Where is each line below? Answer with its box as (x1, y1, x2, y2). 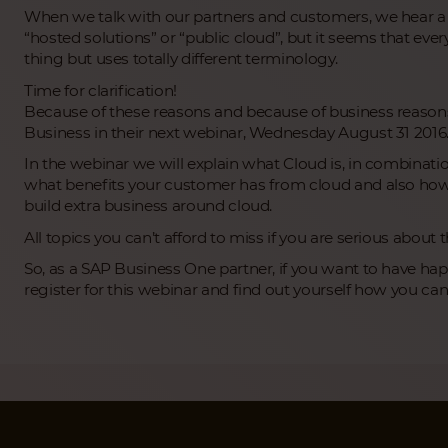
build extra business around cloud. (24, 196, 273, 216)
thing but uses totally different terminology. (24, 49, 338, 69)
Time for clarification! (24, 80, 177, 100)
